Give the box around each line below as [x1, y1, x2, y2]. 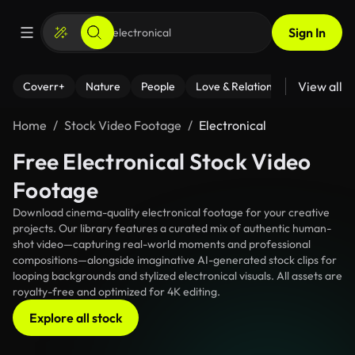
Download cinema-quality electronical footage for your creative [13, 205, 330, 219]
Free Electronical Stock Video [13, 147, 311, 175]
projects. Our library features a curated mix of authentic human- [13, 221, 331, 235]
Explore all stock [29, 310, 122, 326]
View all [298, 78, 342, 94]
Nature [86, 79, 120, 94]
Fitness [318, 79, 353, 94]
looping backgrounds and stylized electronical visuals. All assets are [13, 269, 342, 283]
